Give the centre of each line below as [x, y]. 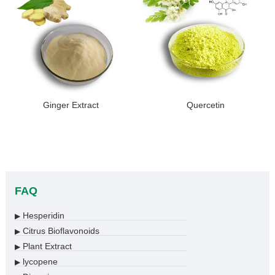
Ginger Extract [71, 105]
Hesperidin [42, 216]
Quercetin [205, 105]
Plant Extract [46, 246]
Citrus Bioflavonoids [60, 231]
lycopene [39, 262]
